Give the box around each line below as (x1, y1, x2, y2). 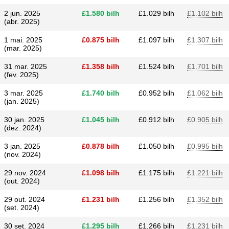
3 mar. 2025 (4, 89, 43, 97)
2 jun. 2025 (4, 9, 40, 17)
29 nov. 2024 (4, 169, 46, 177)
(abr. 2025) (4, 17, 40, 26)
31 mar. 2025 (4, 62, 47, 71)
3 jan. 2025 (4, 142, 40, 150)
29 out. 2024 (4, 195, 45, 203)
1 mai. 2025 (4, 36, 42, 44)
